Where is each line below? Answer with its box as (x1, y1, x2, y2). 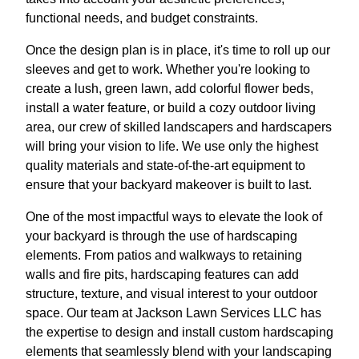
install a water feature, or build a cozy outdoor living (26, 100, 316, 115)
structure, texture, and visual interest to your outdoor (26, 286, 317, 301)
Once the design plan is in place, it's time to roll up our (26, 42, 330, 57)
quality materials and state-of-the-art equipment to (26, 158, 305, 172)
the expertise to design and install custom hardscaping (26, 325, 333, 339)
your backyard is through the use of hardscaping (26, 228, 297, 243)
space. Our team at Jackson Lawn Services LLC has (26, 305, 321, 320)
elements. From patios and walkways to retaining (26, 248, 302, 262)
